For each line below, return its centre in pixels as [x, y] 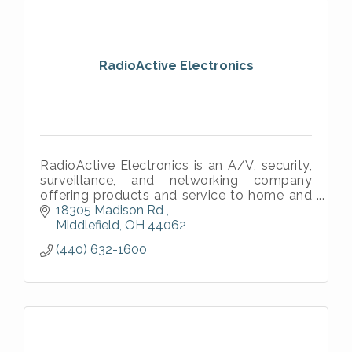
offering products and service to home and [176, 195]
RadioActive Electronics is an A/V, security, [176, 165]
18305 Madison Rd [111, 211]
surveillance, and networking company [176, 180]
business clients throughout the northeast [176, 210]
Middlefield [88, 225]
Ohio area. [71, 225]
